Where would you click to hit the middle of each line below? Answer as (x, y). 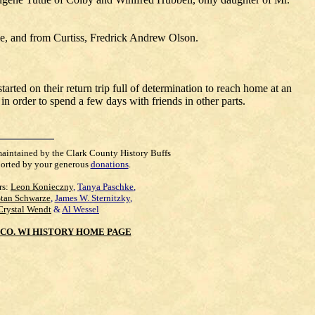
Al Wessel (81, 209)
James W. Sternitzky (92, 198)
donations (109, 164)
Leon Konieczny (42, 187)
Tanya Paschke (105, 187)
